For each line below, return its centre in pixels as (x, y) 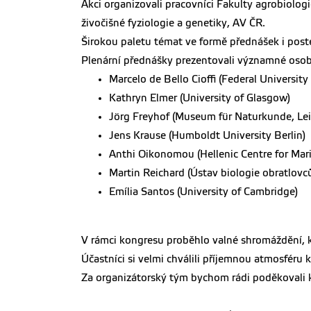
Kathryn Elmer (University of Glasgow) (200, 98)
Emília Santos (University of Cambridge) (203, 192)
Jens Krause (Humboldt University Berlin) (207, 135)
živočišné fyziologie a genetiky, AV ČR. (173, 23)
